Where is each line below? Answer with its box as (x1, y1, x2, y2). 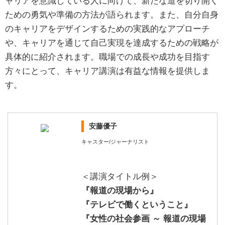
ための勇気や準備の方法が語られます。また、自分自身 (5, 10, 218, 20)
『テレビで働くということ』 (81, 199, 192, 209)
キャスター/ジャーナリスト (81, 138, 149, 145)
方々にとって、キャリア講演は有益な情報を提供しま (5, 66, 210, 76)
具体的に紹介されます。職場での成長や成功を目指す (5, 52, 210, 62)
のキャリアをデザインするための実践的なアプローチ (5, 24, 210, 34)
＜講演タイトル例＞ (81, 171, 158, 181)
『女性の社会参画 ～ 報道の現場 (81, 213, 206, 223)
